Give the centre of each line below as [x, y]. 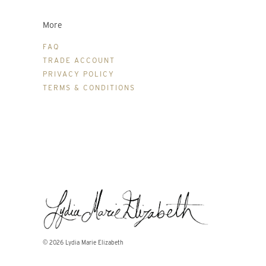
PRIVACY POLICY [79, 74]
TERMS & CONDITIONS [89, 87]
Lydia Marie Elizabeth [94, 242]
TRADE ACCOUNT [79, 60]
